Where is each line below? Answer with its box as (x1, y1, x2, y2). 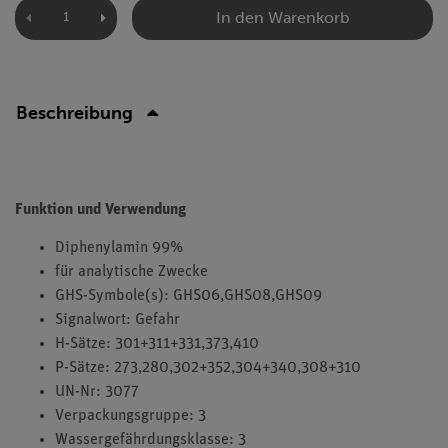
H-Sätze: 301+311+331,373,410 (55, 336, 259, 352)
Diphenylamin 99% (55, 240, 183, 256)
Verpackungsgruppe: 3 (55, 408, 206, 424)
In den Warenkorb (215, 7, 350, 27)
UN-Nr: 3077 (55, 384, 139, 400)
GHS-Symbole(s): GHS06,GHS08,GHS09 (55, 288, 322, 304)
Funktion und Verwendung (15, 202, 186, 218)
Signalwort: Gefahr (55, 312, 180, 328)
